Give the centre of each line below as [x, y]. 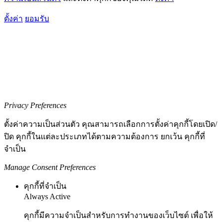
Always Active [47, 197]
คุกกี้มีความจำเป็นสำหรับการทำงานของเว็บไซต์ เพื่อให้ [118, 216]
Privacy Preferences [35, 106]
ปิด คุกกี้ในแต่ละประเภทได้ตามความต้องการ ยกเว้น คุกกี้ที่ [105, 137]
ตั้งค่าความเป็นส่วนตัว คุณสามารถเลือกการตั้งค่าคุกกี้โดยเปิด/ [111, 124]
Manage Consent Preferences [50, 167]
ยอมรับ [37, 19]
